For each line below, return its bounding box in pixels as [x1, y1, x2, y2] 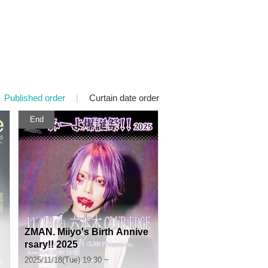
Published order [4, 93, 65, 103]
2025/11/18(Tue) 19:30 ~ [25, 255, 109, 264]
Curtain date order [89, 93, 159, 103]
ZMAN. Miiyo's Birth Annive [25, 227, 148, 237]
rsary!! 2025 [25, 239, 78, 249]
